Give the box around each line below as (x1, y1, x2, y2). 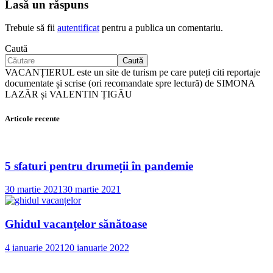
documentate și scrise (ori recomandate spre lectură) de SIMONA (5, 78, 255, 89)
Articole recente (5, 113, 60, 123)
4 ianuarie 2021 (5, 242, 65, 253)
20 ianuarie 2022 (65, 242, 129, 253)
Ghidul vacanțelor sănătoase (5, 217, 147, 230)
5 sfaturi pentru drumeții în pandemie (5, 159, 193, 172)
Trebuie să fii (5, 23, 57, 34)
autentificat (57, 23, 99, 34)
